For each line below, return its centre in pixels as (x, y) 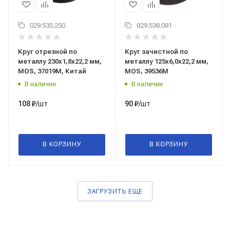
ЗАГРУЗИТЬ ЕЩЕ (115, 192)
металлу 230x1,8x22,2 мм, (60, 62)
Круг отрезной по (47, 52)
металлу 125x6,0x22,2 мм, (167, 62)
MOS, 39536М (147, 71)
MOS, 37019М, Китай (52, 71)
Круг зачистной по (156, 52)
